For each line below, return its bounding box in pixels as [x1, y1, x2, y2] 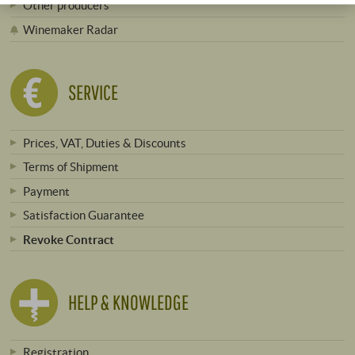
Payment [22, 183, 70, 198]
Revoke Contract [22, 231, 114, 246]
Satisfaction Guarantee [22, 208, 144, 223]
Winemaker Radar [22, 21, 118, 36]
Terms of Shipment [22, 159, 119, 174]
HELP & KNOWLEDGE [68, 290, 189, 315]
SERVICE [68, 80, 119, 105]
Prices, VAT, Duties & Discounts [22, 135, 186, 150]
